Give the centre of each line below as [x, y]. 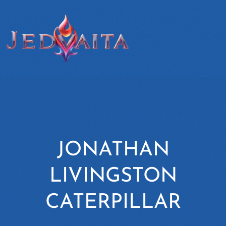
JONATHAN [113, 151]
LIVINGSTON [113, 177]
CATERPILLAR [113, 203]
